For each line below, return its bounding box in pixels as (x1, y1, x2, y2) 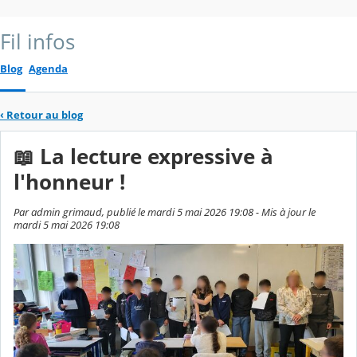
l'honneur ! (14, 168, 125, 197)
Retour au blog (6, 107, 83, 122)
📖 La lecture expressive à (14, 143, 273, 171)
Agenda (29, 61, 68, 76)
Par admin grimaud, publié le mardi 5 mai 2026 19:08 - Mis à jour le (14, 205, 316, 220)
